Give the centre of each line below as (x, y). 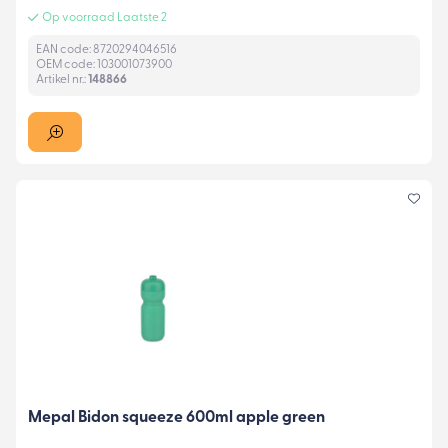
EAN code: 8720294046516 (106, 49)
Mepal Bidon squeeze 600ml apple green (176, 417)
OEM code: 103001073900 (104, 64)
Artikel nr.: (62, 79)
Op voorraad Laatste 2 (104, 17)
